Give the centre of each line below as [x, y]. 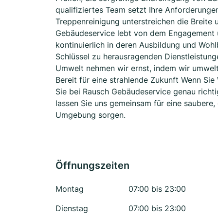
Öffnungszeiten [92, 165]
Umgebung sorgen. [91, 115]
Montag [70, 189]
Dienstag [72, 208]
